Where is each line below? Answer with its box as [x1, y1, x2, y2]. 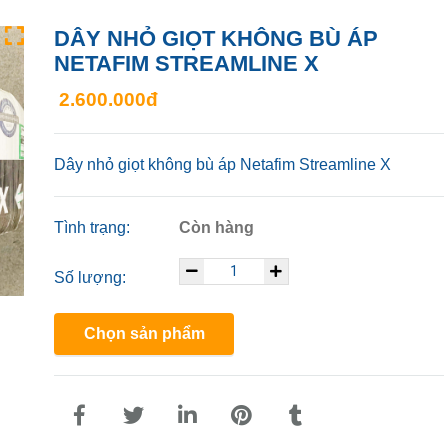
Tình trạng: [54, 218, 134, 236]
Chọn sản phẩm [84, 324, 205, 342]
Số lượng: [54, 268, 130, 286]
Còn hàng [178, 218, 254, 236]
